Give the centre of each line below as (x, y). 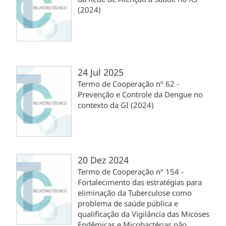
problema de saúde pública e (128, 203)
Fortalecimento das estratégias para (140, 182)
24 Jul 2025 (101, 72)
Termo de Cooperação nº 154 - (131, 171)
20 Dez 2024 (103, 160)
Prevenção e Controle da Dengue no (140, 94)
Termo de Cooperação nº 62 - (128, 83)
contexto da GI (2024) (116, 105)
